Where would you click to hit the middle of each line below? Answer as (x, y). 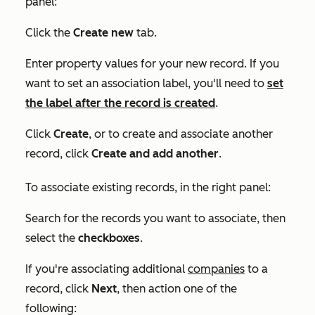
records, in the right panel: (201, 188)
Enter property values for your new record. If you (152, 64)
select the (52, 238)
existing (112, 188)
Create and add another (155, 154)
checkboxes (109, 238)
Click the (49, 33)
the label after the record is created (120, 103)
